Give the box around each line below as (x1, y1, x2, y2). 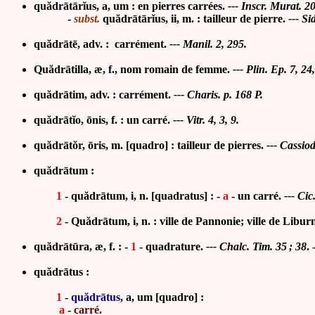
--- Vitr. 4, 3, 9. (170, 114, 239, 126)
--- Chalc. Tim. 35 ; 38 (206, 240, 307, 252)
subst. (74, 13, 100, 25)
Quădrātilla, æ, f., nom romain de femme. (34, 63, 233, 75)
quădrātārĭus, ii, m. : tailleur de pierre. (100, 13, 288, 25)
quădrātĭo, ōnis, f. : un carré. (34, 114, 170, 126)
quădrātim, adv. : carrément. (34, 89, 171, 101)
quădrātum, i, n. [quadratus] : (71, 190, 217, 202)
